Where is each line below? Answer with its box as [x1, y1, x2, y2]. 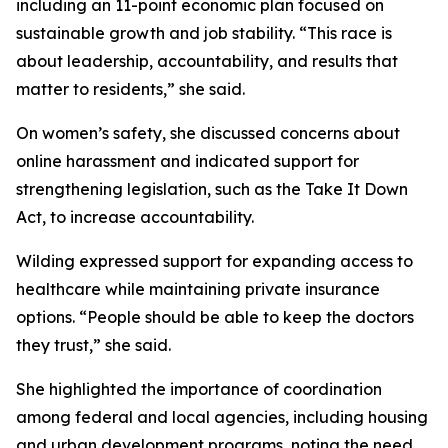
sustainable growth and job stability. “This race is [16, 23, 392, 43]
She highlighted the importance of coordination [16, 379, 382, 399]
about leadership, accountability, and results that [16, 51, 398, 71]
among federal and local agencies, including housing [16, 407, 428, 427]
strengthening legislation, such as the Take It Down [16, 179, 408, 199]
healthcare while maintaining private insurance [16, 279, 380, 299]
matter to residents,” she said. [16, 79, 245, 99]
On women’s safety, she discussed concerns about [16, 123, 400, 143]
